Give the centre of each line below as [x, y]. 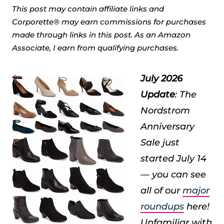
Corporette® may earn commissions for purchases [109, 22]
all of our [161, 190]
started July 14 [173, 158]
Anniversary [167, 126]
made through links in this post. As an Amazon [101, 35]
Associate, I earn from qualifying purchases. [95, 48]
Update [158, 94]
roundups [162, 206]
